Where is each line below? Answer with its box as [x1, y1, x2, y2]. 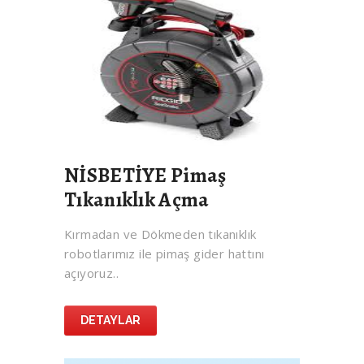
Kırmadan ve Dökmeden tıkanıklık [64, 226, 257, 243]
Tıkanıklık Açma [64, 186, 210, 214]
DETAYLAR [80, 314, 141, 327]
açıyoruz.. [64, 265, 119, 282]
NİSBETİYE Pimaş [64, 162, 227, 190]
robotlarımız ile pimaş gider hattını [64, 245, 265, 262]
